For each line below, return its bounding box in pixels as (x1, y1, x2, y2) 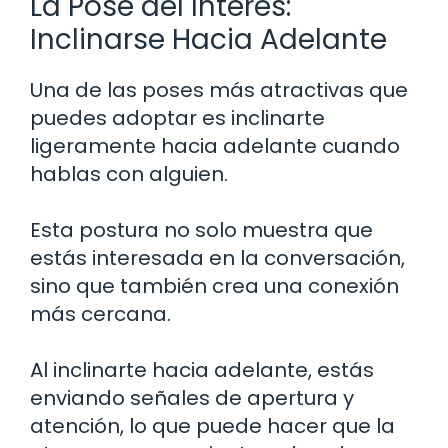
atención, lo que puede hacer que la (30, 411, 395, 440)
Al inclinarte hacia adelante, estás (30, 355, 374, 384)
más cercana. (30, 299, 171, 328)
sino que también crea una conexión (30, 271, 399, 300)
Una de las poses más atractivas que (30, 75, 408, 104)
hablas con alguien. (30, 159, 228, 188)
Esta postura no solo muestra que (30, 215, 373, 244)
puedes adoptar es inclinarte (30, 103, 325, 132)
